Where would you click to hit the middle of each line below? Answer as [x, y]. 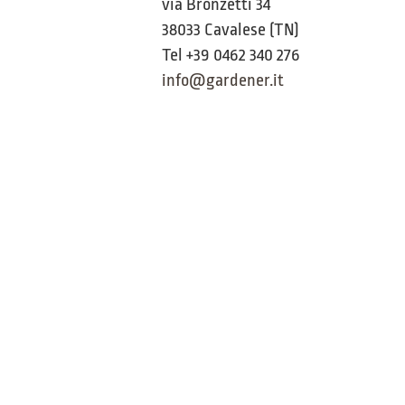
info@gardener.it [223, 80]
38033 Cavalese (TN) [231, 29]
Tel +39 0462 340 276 [231, 55]
